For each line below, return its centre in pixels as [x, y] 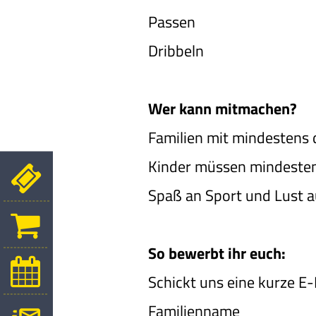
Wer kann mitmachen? [223, 108]
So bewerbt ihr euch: [217, 253]
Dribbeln [176, 50]
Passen [172, 22]
